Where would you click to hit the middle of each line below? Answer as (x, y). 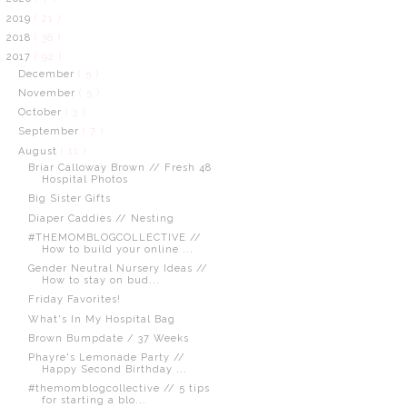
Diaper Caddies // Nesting (101, 218)
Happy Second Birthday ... (114, 369)
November (48, 93)
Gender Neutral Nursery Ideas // (118, 268)
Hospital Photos (84, 179)
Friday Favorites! (74, 300)
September (50, 132)
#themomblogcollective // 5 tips (119, 389)
